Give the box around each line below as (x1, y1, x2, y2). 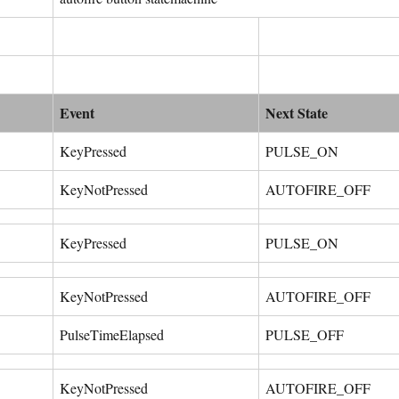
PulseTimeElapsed (59, 325, 164, 344)
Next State (265, 102, 328, 123)
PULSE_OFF (265, 325, 344, 344)
